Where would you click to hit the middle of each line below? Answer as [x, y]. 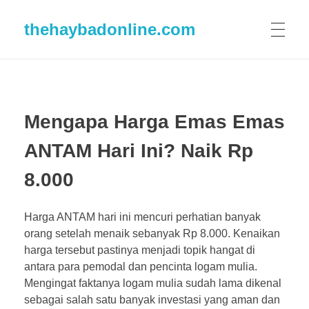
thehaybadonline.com [110, 29]
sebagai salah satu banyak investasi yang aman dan [152, 299]
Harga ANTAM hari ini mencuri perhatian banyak [142, 217]
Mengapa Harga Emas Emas [154, 122]
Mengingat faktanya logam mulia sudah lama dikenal [153, 283]
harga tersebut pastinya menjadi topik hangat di [140, 250]
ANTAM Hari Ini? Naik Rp [139, 151]
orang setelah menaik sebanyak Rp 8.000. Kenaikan [152, 233]
